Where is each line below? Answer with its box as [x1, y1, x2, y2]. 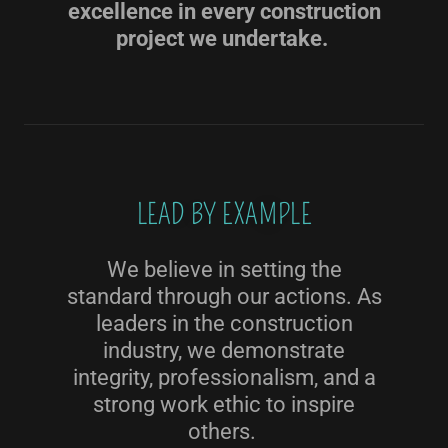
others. [187, 419, 261, 444]
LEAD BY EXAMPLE [136, 198, 312, 231]
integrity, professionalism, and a [72, 365, 376, 390]
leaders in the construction [95, 311, 353, 336]
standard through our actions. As [66, 284, 382, 309]
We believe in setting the [106, 257, 342, 282]
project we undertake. [115, 26, 333, 51]
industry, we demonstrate [103, 338, 345, 363]
